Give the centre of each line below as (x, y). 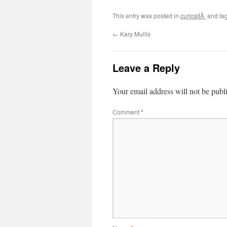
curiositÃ (193, 15)
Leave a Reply (146, 68)
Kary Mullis (135, 34)
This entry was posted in (146, 15)
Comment (127, 112)
